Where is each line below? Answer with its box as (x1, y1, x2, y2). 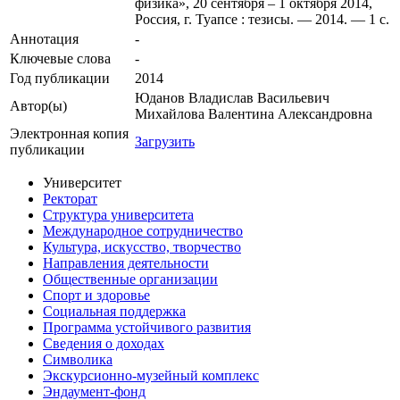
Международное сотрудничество (43, 223, 243, 239)
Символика (43, 352, 112, 368)
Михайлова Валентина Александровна (135, 106, 372, 122)
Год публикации (10, 71, 110, 87)
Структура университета (43, 207, 194, 223)
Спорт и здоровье (43, 287, 150, 304)
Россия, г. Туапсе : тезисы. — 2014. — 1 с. (135, 12, 389, 28)
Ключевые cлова (10, 51, 111, 67)
